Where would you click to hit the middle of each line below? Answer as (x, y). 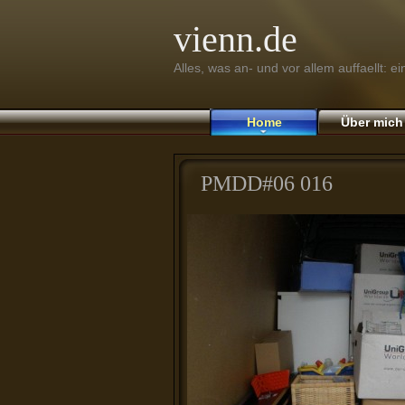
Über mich (372, 122)
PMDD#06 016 (267, 184)
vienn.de (235, 39)
